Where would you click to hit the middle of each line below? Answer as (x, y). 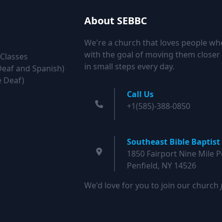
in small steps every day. (129, 66)
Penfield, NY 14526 (161, 166)
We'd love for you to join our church (152, 185)
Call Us (140, 94)
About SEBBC (115, 21)
